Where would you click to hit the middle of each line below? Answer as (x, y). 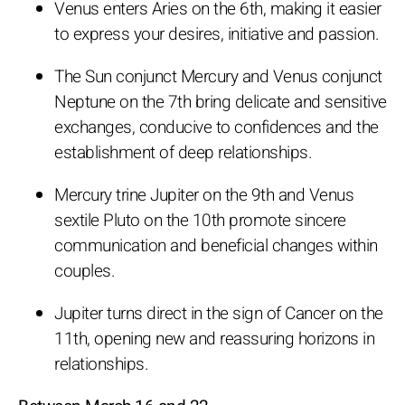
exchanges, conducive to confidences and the (217, 127)
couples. (85, 271)
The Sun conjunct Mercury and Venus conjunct (218, 76)
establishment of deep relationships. (183, 152)
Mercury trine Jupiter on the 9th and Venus (204, 195)
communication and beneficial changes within (216, 245)
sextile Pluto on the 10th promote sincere (200, 220)
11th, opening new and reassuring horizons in (214, 339)
